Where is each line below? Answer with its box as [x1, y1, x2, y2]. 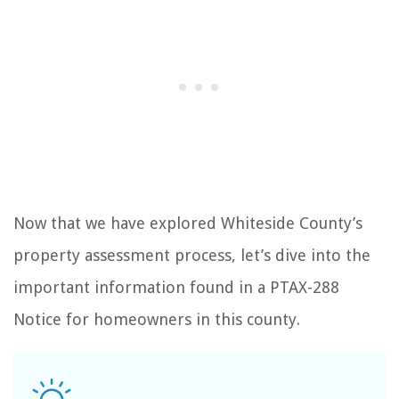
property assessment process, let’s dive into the [13, 245, 370, 265]
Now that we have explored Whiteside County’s [13, 213, 362, 232]
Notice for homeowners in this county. [13, 309, 300, 329]
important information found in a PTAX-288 [13, 277, 339, 297]
